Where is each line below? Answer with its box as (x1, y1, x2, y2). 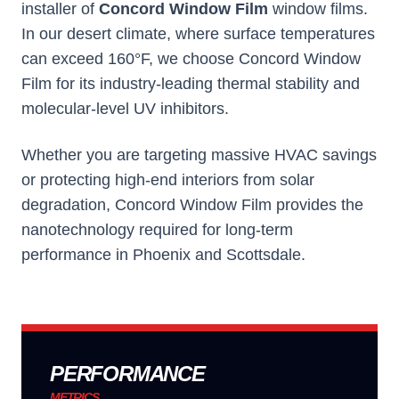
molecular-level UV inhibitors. (21, 100, 229, 118)
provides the (272, 196, 363, 214)
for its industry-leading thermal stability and (52, 75, 360, 93)
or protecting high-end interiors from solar (21, 171, 314, 189)
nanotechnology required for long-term (21, 221, 293, 239)
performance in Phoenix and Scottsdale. (21, 246, 305, 264)
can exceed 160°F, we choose (21, 50, 239, 68)
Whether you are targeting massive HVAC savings (21, 146, 377, 164)
